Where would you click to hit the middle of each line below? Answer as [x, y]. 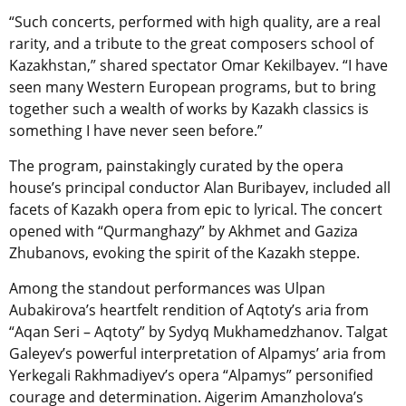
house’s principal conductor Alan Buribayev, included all [200, 187]
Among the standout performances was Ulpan [167, 288]
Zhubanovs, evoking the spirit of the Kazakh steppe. [184, 252]
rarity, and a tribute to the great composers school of [191, 43]
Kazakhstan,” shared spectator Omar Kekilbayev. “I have [198, 65]
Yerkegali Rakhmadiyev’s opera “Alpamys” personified [191, 375]
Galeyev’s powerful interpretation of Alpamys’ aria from [198, 353]
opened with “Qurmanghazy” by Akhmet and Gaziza [184, 231]
